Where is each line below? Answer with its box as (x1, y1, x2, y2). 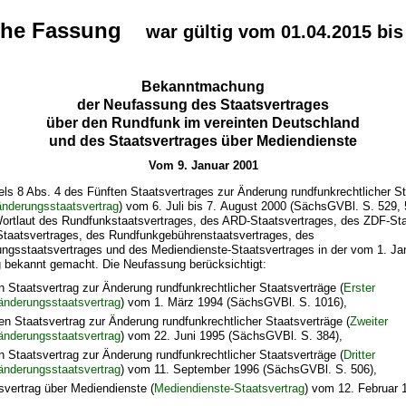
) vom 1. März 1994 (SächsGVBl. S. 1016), (121, 295, 348, 310)
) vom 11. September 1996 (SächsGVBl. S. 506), (121, 362, 378, 377)
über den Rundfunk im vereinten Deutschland (46, 114, 360, 130)
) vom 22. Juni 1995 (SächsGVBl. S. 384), (121, 329, 343, 343)
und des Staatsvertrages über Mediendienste (49, 132, 357, 149)
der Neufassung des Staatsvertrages (77, 96, 329, 112)
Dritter (343, 348, 376, 362)
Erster (343, 281, 376, 295)
